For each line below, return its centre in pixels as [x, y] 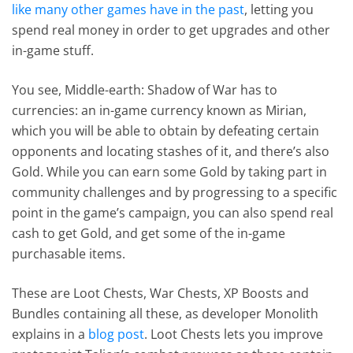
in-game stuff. [53, 50]
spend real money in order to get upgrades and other [171, 30]
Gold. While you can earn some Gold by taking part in [170, 171]
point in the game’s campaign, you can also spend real [173, 212]
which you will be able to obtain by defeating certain [166, 130]
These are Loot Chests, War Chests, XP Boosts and [161, 293]
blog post [117, 334]
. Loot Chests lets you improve [234, 334]
